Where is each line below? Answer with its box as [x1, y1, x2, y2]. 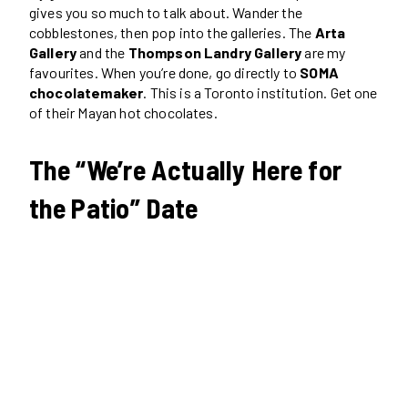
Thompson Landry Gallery [127, 43, 302, 61]
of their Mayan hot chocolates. [29, 103, 218, 121]
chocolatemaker [29, 83, 144, 101]
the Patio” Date [29, 190, 199, 224]
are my [301, 43, 346, 61]
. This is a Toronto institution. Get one [143, 83, 378, 101]
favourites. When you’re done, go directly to [29, 63, 301, 81]
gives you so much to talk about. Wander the [29, 3, 302, 21]
